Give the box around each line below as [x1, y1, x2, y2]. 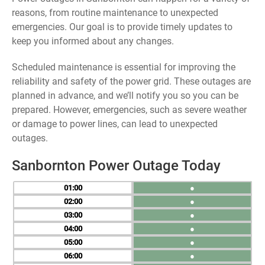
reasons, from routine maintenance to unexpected [12, 7, 218, 18]
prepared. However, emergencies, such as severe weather [12, 104, 247, 115]
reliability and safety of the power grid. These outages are [12, 76, 251, 87]
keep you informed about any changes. [12, 35, 174, 47]
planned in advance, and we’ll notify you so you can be [12, 90, 238, 101]
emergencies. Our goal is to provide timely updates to [12, 21, 232, 33]
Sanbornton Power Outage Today [12, 157, 221, 174]
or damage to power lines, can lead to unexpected [12, 118, 218, 130]
